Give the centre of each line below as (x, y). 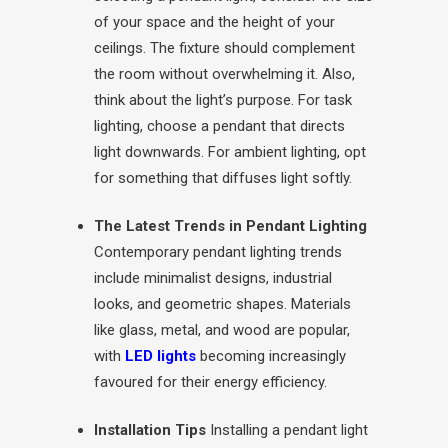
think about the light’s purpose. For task (223, 100)
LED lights (160, 356)
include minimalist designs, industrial (213, 278)
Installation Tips (150, 430)
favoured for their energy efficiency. (210, 382)
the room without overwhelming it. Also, (224, 74)
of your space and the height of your (214, 22)
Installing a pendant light (287, 430)
